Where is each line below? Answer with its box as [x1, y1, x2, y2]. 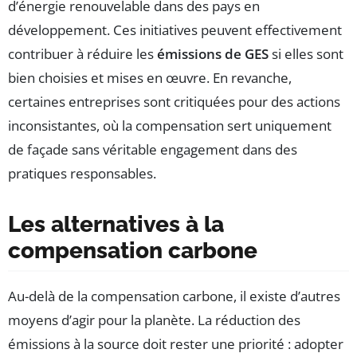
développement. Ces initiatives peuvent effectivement [8, 21, 342, 40]
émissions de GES [157, 45, 269, 64]
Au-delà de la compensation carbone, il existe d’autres [8, 287, 340, 306]
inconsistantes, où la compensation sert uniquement [8, 116, 331, 135]
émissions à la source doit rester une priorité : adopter [8, 335, 343, 354]
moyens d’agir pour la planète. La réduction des [8, 311, 300, 330]
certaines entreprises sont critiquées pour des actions [8, 92, 340, 112]
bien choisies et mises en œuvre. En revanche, [8, 69, 292, 88]
